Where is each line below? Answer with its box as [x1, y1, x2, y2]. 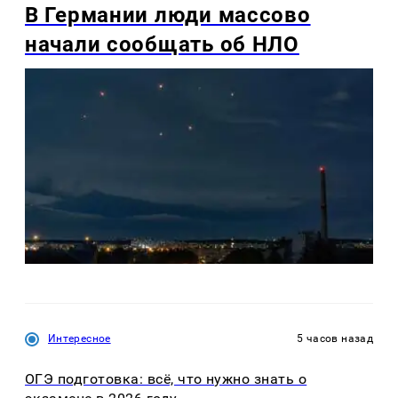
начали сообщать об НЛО [25, 32, 299, 58]
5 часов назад [297, 332, 373, 346]
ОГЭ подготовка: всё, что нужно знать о [25, 370, 307, 387]
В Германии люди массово [25, 3, 311, 28]
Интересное [48, 332, 111, 346]
